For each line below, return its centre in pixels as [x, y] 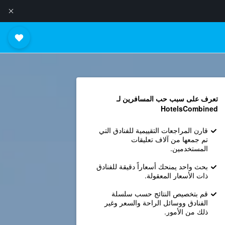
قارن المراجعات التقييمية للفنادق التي [153, 130]
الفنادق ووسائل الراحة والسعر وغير [156, 202]
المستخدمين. [189, 148]
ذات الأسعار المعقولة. [176, 175]
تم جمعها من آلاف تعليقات [169, 139]
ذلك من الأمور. [186, 211]
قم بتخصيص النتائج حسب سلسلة [159, 193]
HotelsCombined [189, 108]
